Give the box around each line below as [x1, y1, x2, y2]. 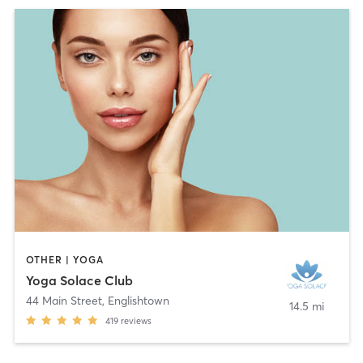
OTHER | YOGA [25, 253, 104, 266]
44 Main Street [25, 293, 102, 309]
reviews [120, 315, 152, 327]
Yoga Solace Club [25, 272, 133, 289]
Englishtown [107, 293, 169, 309]
